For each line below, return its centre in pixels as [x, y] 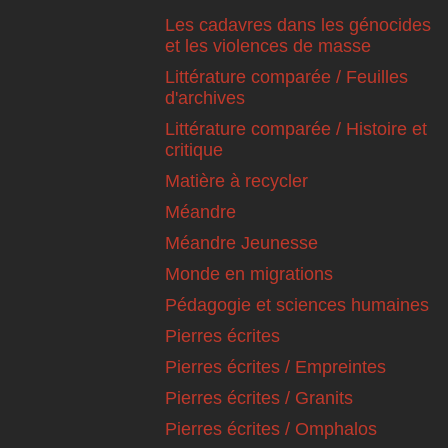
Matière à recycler [236, 181]
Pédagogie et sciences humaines [297, 305]
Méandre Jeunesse [241, 243]
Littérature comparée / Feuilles [286, 77]
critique [194, 150]
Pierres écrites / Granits [259, 398]
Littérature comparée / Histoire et [296, 129]
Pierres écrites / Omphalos [271, 429]
